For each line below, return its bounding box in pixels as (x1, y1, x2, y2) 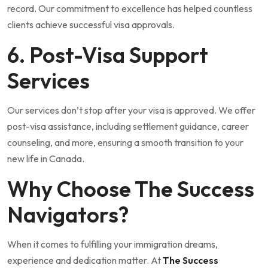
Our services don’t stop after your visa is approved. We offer (7, 103, 255, 116)
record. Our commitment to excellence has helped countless (7, 2, 252, 14)
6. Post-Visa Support (7, 41, 208, 68)
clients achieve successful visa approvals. (7, 18, 175, 31)
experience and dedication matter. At (7, 254, 163, 266)
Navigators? (7, 200, 129, 228)
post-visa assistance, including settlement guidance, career (7, 120, 249, 132)
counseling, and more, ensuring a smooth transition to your (7, 136, 243, 148)
